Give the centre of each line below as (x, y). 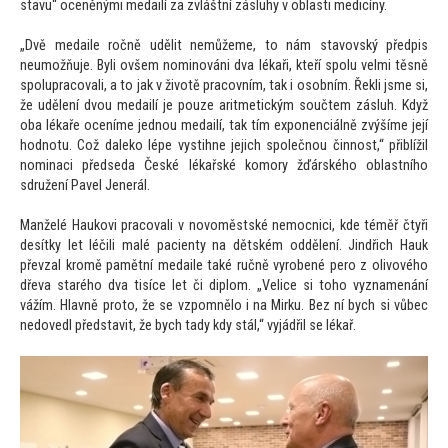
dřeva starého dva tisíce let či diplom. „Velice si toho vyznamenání (224, 286)
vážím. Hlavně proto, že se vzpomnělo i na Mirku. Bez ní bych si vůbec (224, 306)
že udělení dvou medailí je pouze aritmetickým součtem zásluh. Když (224, 106)
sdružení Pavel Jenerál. (85, 186)
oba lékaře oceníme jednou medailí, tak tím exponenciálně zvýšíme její (224, 126)
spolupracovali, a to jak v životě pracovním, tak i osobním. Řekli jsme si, (224, 86)
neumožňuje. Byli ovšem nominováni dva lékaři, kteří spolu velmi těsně (224, 66)
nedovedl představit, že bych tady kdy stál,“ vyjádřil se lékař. (189, 326)
